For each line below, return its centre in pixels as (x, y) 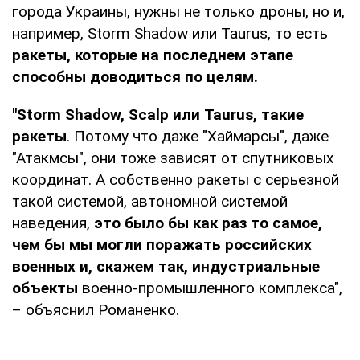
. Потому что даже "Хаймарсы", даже (198, 136)
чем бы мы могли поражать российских (162, 244)
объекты (45, 288)
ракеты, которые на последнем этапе (153, 55)
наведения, (53, 223)
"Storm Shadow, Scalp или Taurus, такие (158, 114)
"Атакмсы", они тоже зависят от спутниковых (173, 157)
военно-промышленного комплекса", (210, 288)
